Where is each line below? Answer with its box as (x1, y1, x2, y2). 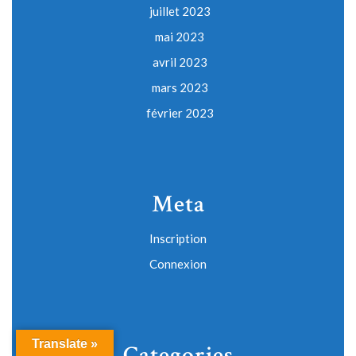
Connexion (149, 257, 207, 272)
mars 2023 (151, 80, 208, 95)
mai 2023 (155, 29, 204, 44)
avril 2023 (152, 55, 207, 70)
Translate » (32, 337, 98, 350)
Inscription (149, 231, 207, 246)
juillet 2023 (149, 4, 211, 19)
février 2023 (145, 106, 214, 121)
